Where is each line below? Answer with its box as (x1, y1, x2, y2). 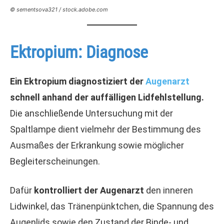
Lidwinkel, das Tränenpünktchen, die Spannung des (10, 201, 214, 211)
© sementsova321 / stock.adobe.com (10, 6, 108, 13)
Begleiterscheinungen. (10, 156, 100, 166)
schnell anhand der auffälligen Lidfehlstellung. (10, 92, 204, 102)
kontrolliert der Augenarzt (34, 185, 144, 195)
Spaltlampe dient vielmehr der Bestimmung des (10, 124, 201, 134)
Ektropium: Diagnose (10, 42, 148, 62)
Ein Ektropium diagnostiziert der (10, 76, 145, 86)
